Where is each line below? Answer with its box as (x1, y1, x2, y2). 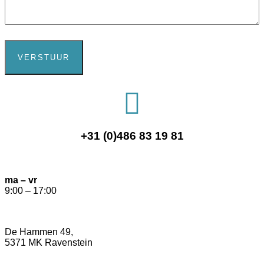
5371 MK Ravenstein (5, 237, 93, 247)
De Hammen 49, (5, 226, 73, 237)
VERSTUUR (18, 53, 70, 62)
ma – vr (5, 174, 37, 185)
